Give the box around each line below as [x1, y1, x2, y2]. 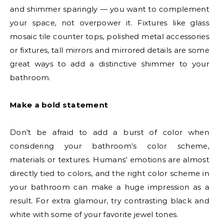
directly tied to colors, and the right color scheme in [10, 169, 209, 178]
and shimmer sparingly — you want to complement [10, 4, 209, 14]
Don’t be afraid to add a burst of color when [10, 128, 209, 137]
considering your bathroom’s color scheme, [10, 141, 209, 151]
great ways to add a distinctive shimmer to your [10, 59, 209, 69]
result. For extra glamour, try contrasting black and [10, 196, 209, 206]
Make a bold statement [10, 100, 109, 110]
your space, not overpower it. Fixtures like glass [10, 18, 209, 28]
